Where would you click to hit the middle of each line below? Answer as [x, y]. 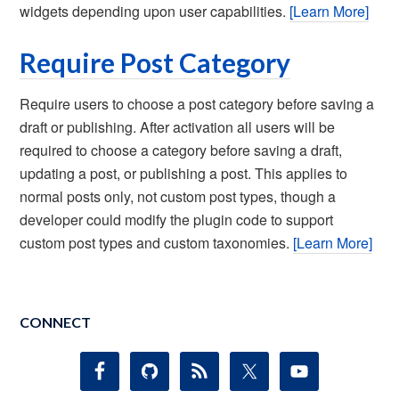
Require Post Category [155, 62]
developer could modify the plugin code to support [177, 220]
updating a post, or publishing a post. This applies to [184, 173]
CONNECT [56, 322]
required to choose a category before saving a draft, [181, 150]
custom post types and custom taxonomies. [157, 243]
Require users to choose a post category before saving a [197, 104]
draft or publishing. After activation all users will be [178, 127]
